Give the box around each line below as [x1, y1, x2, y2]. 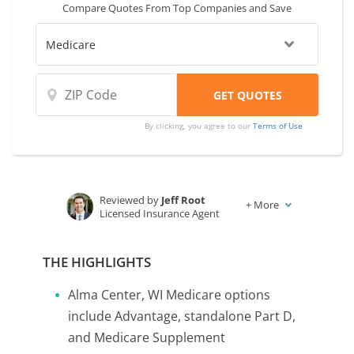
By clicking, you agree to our [145, 120, 254, 131]
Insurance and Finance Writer [100, 240, 238, 254]
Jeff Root [161, 193, 206, 207]
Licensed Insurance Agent [100, 206, 220, 220]
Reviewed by [100, 193, 162, 207]
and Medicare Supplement [68, 329, 225, 346]
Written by [100, 227, 153, 241]
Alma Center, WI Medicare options [68, 286, 270, 303]
